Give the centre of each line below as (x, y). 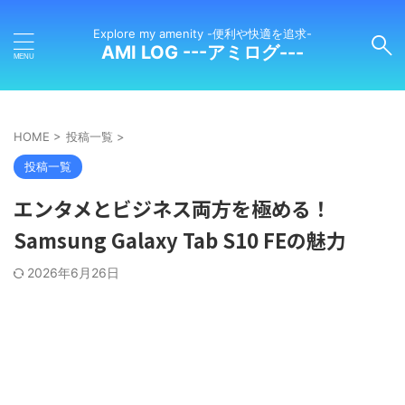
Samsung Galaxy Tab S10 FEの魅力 (180, 240)
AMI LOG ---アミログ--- (202, 52)
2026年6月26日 (73, 273)
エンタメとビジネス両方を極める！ (172, 208)
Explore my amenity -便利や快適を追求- (202, 33)
